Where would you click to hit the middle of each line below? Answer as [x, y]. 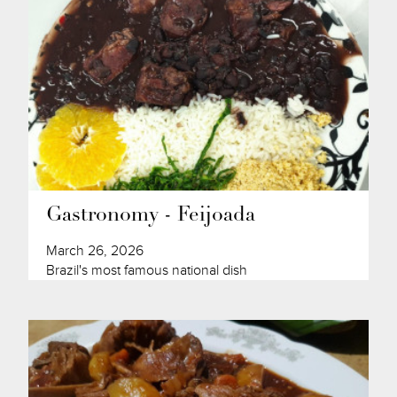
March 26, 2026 [95, 250]
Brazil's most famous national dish [147, 270]
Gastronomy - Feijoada [151, 215]
